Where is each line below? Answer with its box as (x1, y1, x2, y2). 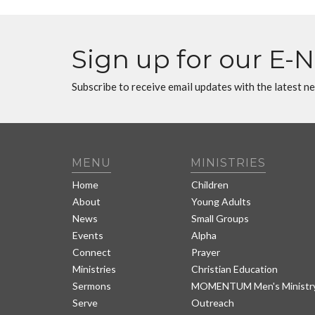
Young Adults (191, 195, 252, 207)
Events (72, 229, 103, 241)
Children (191, 178, 229, 191)
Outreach (191, 296, 235, 309)
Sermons (72, 279, 111, 292)
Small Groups (191, 212, 250, 224)
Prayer (191, 245, 221, 258)
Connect (72, 245, 111, 258)
